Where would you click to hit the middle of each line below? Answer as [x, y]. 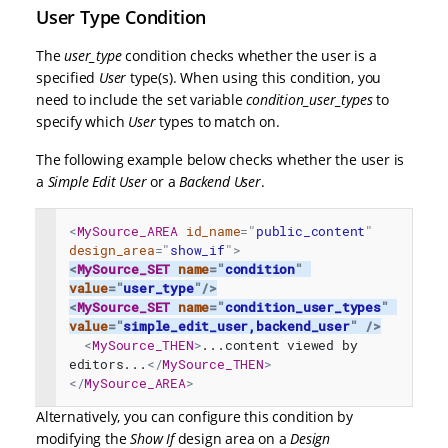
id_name [213, 231]
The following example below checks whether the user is [220, 160]
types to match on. [217, 122]
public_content [311, 231]
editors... [107, 364]
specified [67, 78]
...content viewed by [279, 345]
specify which [82, 122]
